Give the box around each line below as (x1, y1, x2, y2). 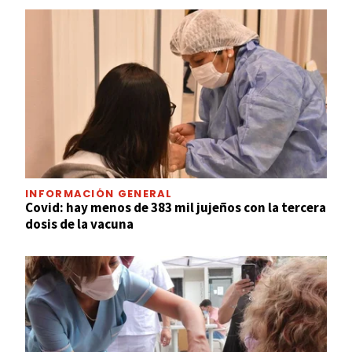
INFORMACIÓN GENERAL (25, 186, 173, 202)
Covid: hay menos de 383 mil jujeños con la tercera (25, 199, 326, 217)
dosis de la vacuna (25, 215, 134, 233)
